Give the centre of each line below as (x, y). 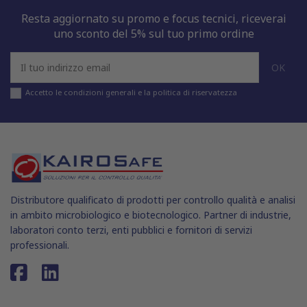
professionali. (40, 245)
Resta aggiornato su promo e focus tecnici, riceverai (153, 18)
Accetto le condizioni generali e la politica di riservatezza (131, 92)
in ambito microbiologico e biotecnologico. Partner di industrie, (151, 214)
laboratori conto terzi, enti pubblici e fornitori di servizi (131, 230)
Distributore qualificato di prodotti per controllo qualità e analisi (153, 199)
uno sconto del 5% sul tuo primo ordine (153, 33)
